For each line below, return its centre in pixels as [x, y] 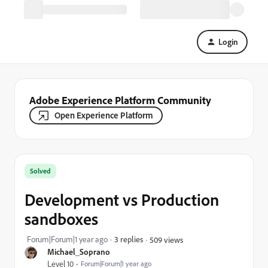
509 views [166, 239]
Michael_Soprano [79, 252]
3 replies [129, 239]
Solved [40, 171]
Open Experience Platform [104, 115]
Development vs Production [122, 200]
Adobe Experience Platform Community [120, 100]
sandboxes [61, 219]
